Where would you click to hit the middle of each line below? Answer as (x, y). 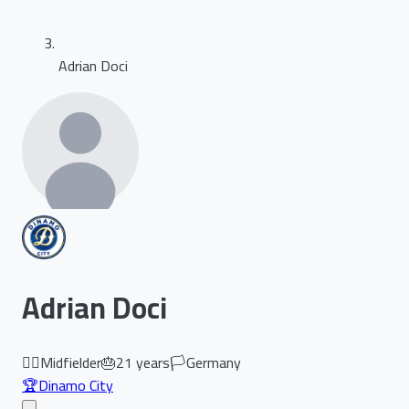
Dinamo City (76, 385)
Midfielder (71, 362)
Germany (214, 362)
